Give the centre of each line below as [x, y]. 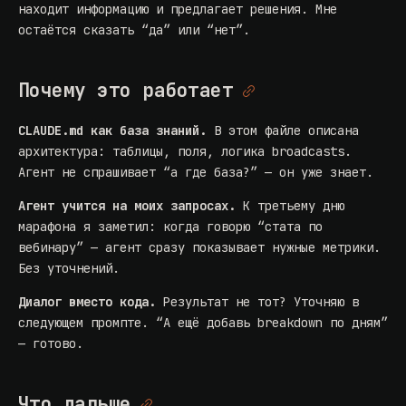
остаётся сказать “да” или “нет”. [134, 30]
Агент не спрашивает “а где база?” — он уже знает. [196, 173]
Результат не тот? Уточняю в [257, 302]
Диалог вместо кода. [87, 302]
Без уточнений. [69, 269]
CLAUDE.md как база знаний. [112, 131]
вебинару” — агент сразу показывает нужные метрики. [199, 248]
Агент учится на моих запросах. [127, 206]
